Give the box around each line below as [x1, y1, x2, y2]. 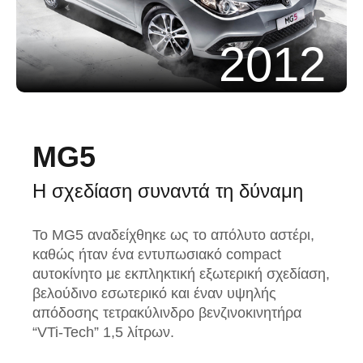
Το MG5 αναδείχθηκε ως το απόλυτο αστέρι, [32, 227, 314, 244]
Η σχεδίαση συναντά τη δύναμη [32, 180, 303, 203]
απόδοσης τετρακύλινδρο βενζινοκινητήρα [32, 305, 301, 322]
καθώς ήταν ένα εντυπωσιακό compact [32, 246, 281, 263]
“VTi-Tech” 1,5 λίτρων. [32, 324, 174, 341]
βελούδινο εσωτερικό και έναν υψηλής [32, 285, 276, 302]
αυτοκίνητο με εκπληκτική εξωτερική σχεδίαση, [32, 266, 330, 283]
